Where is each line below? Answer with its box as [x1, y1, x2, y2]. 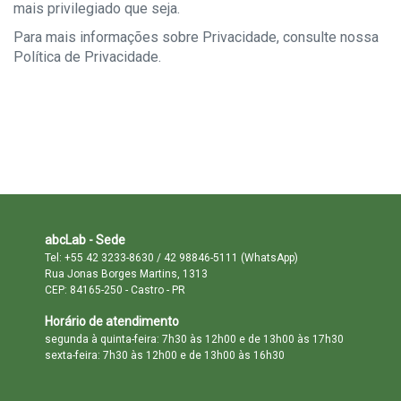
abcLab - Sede [45, 233, 125, 247]
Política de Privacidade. [13, 48, 161, 65]
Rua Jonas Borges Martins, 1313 [45, 268, 208, 280]
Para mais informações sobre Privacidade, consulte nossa [13, 29, 379, 46]
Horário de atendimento [45, 314, 179, 328]
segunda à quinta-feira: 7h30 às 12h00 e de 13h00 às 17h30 [45, 333, 344, 346]
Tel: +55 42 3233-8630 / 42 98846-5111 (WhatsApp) [45, 252, 298, 264]
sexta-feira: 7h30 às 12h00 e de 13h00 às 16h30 [45, 349, 285, 362]
